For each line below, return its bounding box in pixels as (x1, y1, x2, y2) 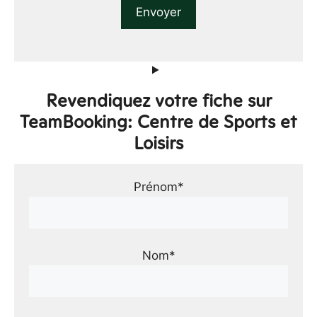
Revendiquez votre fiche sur (45, 88, 272, 113)
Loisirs (134, 130, 183, 155)
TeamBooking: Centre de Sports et (20, 109, 297, 134)
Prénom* (133, 179, 184, 194)
